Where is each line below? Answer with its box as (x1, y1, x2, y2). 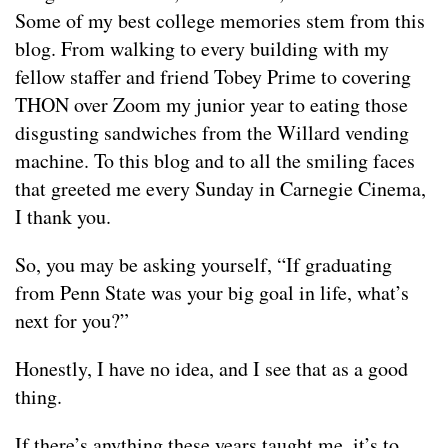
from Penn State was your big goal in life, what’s (15, 279, 409, 307)
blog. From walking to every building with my (15, 35, 389, 63)
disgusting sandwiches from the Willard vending (15, 119, 409, 147)
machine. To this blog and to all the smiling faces (15, 147, 415, 175)
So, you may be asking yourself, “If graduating (15, 251, 392, 279)
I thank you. (15, 203, 111, 231)
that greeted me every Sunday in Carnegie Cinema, (15, 175, 426, 203)
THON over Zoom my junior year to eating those (15, 91, 408, 119)
